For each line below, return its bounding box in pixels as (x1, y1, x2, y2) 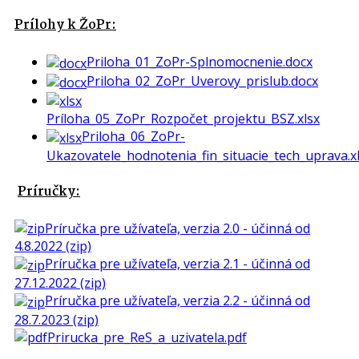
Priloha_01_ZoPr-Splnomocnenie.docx (87, 53, 313, 71)
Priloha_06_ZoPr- (82, 127, 185, 146)
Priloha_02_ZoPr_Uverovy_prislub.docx (87, 71, 318, 90)
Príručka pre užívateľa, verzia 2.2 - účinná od (45, 292, 310, 310)
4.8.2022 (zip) (14, 237, 91, 256)
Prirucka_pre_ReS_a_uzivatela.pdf (47, 328, 247, 346)
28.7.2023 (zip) (14, 310, 99, 329)
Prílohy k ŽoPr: (14, 14, 116, 36)
